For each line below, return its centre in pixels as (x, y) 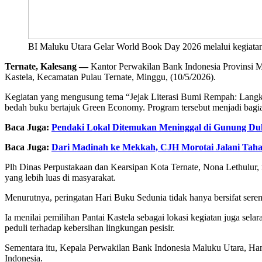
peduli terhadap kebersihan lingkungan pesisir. (90, 227)
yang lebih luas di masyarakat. (60, 177)
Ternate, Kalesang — (46, 66)
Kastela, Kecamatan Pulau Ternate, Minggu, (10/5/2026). (110, 77)
